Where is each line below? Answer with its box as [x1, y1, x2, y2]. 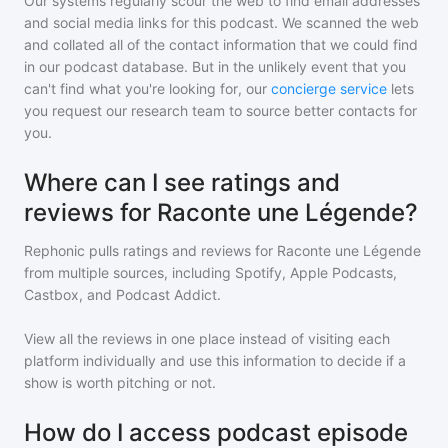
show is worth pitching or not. [24, 374, 216, 391]
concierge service [271, 80, 387, 97]
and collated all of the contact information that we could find [24, 36, 418, 53]
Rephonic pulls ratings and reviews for [24, 242, 277, 259]
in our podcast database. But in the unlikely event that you [24, 58, 406, 75]
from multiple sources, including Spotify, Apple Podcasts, [24, 264, 397, 281]
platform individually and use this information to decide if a [24, 352, 406, 369]
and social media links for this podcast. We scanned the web [24, 14, 419, 31]
